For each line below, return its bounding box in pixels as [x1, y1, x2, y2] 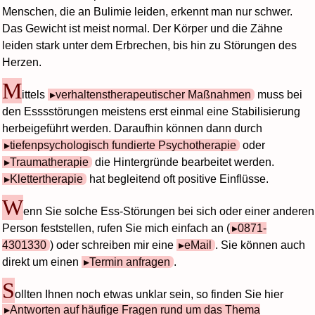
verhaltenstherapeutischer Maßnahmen [56, 88, 252, 101]
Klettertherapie [10, 172, 84, 185]
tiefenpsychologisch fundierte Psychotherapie [10, 139, 237, 151]
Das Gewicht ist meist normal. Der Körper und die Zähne [2, 22, 283, 34]
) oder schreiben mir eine [49, 238, 176, 251]
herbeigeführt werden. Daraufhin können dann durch [2, 122, 263, 134]
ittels [22, 88, 49, 101]
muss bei [255, 88, 303, 101]
